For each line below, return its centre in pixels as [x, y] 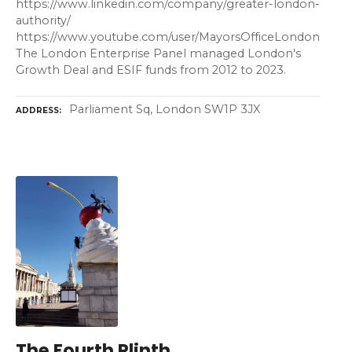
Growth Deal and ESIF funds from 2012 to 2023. [151, 70]
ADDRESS [37, 110]
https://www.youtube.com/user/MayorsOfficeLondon [168, 37]
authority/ [43, 20]
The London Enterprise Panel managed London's [158, 53]
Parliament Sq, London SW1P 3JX [165, 109]
